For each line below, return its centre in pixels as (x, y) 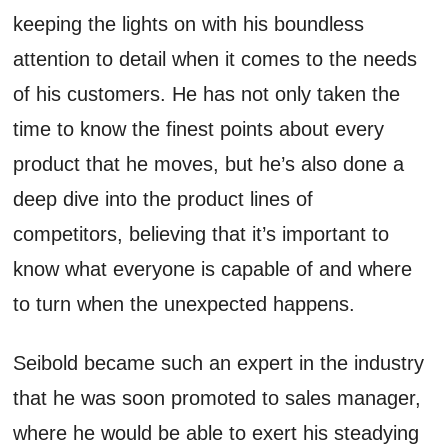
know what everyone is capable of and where (213, 268)
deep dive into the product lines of (163, 198)
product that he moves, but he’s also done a (209, 163)
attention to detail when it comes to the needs (215, 58)
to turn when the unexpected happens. (190, 303)
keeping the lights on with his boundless (189, 23)
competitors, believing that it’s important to (201, 233)
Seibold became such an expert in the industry (219, 362)
